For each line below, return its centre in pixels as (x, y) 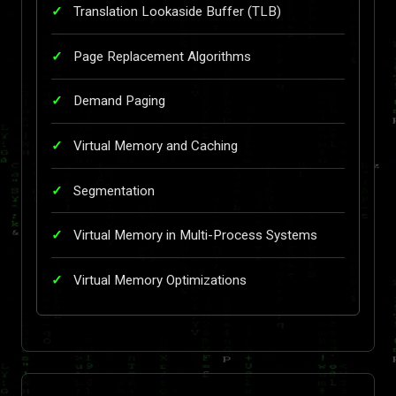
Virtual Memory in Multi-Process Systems (195, 236)
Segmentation (114, 190)
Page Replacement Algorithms (162, 56)
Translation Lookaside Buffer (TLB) (177, 12)
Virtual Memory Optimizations (160, 280)
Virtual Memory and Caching (156, 145)
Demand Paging (119, 101)
